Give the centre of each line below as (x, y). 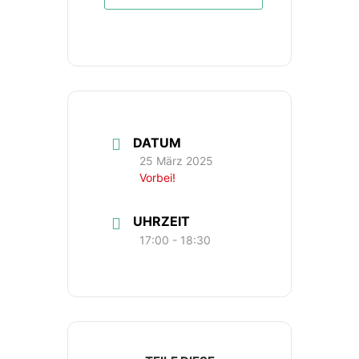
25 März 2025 (176, 161)
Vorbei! (157, 178)
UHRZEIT (161, 222)
